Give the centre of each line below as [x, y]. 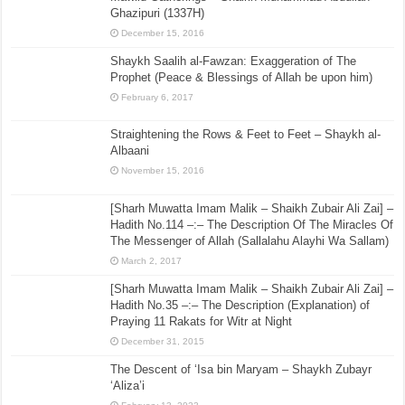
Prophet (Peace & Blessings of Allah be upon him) [242, 78]
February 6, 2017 [158, 98]
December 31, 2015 [163, 341]
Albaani [130, 151]
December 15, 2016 [163, 33]
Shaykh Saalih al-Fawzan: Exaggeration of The [234, 61]
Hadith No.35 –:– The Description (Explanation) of [240, 305]
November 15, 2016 [163, 171]
